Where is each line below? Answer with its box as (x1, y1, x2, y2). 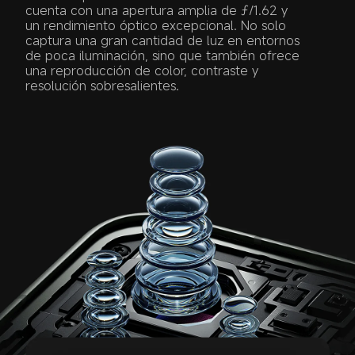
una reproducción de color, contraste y (25, 62, 263, 80)
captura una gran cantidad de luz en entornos (25, 32, 304, 50)
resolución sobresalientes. (25, 77, 180, 95)
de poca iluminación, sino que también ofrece (25, 47, 304, 65)
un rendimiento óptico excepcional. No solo (25, 17, 291, 35)
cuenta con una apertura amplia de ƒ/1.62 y (25, 2, 292, 20)
